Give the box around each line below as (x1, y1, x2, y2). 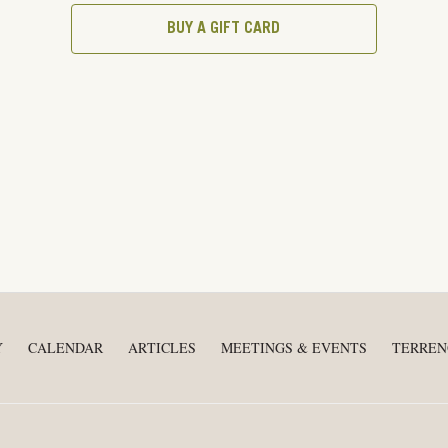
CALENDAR (28, 338, 103, 357)
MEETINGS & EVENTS (221, 338, 367, 357)
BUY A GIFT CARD (167, 21, 281, 37)
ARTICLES (128, 338, 196, 357)
